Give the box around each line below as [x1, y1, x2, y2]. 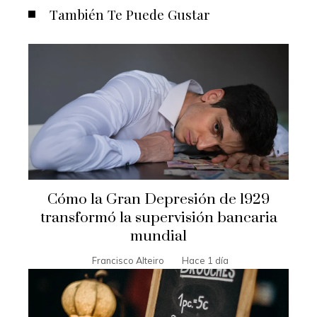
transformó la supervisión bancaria [40, 209, 277, 228]
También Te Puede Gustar [50, 5, 210, 23]
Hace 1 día [182, 255, 229, 267]
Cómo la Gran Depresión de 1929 [47, 190, 270, 209]
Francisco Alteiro [92, 255, 164, 267]
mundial [130, 227, 187, 246]
